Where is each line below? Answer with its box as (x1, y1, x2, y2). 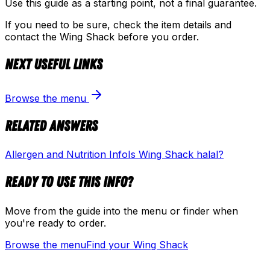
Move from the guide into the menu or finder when (5, 205, 238, 218)
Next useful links (5, 55, 102, 74)
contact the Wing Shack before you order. (5, 30, 199, 43)
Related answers (5, 117, 98, 135)
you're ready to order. (5, 217, 106, 230)
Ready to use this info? (5, 174, 133, 192)
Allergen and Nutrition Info (5, 148, 128, 161)
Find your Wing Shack (86, 239, 188, 251)
